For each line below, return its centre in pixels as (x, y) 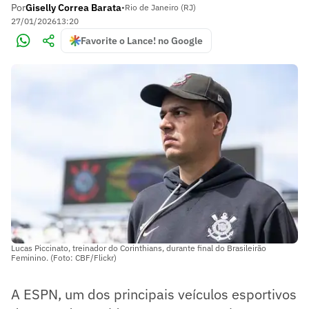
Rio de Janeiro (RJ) (160, 7)
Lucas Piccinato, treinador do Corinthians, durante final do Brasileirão (139, 248)
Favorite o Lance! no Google (142, 41)
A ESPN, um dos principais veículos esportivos (154, 294)
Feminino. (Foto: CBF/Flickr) (64, 257)
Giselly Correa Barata (73, 8)
